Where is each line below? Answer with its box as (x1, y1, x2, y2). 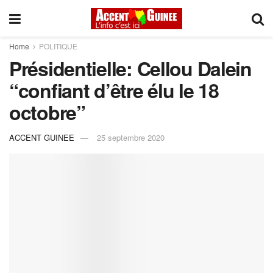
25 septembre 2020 (97, 131, 165, 143)
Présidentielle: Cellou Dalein (9, 54, 252, 82)
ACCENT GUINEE (9, 131, 74, 143)
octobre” (9, 98, 85, 126)
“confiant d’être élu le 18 (9, 76, 219, 104)
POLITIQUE (39, 41, 77, 51)
